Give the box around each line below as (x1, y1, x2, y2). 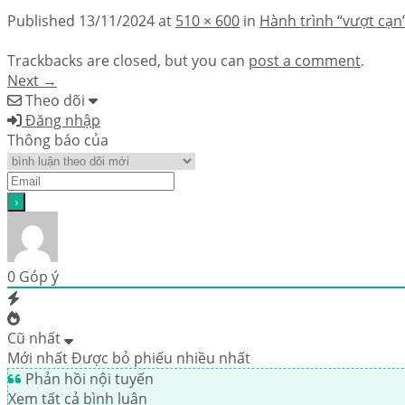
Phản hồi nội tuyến (22, 368, 154, 389)
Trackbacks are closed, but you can (7, 50, 249, 71)
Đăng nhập (22, 109, 100, 130)
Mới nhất (7, 347, 68, 368)
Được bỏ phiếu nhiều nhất (71, 347, 250, 368)
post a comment (249, 50, 361, 71)
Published (7, 10, 79, 31)
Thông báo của (7, 129, 108, 150)
